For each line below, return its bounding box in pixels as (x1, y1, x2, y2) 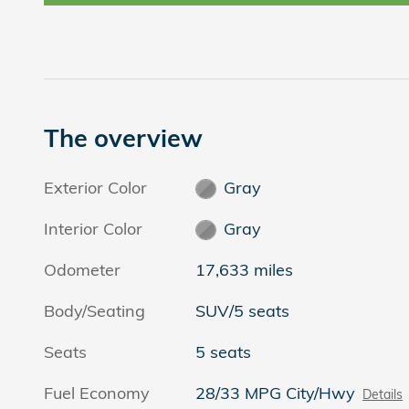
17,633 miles (195, 258, 294, 280)
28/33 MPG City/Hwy (195, 382, 356, 404)
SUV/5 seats (195, 299, 290, 321)
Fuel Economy (44, 382, 150, 404)
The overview (44, 121, 203, 153)
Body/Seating (44, 299, 145, 321)
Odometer (44, 258, 121, 280)
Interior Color (44, 217, 142, 239)
